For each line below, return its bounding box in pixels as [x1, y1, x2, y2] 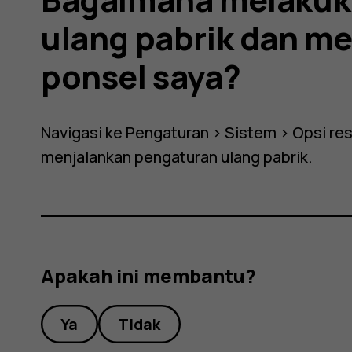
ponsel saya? [41, 54, 241, 99]
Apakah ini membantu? [41, 263, 257, 289]
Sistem [225, 121, 277, 143]
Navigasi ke [41, 121, 126, 143]
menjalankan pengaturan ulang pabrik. [41, 145, 313, 167]
